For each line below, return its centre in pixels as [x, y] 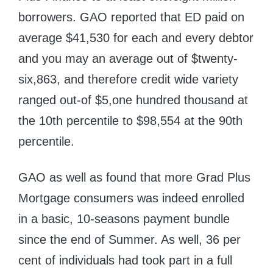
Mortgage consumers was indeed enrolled [131, 198]
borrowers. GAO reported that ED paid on [131, 17]
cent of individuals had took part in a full [125, 261]
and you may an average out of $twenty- [128, 59]
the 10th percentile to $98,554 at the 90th [130, 121]
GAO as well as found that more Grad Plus [134, 178]
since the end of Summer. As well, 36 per [129, 240]
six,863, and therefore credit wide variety [128, 80]
